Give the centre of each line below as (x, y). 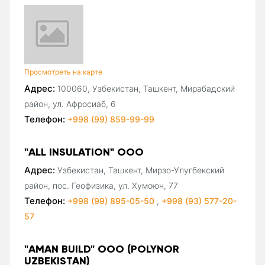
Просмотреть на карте (63, 72)
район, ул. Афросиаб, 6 (70, 104)
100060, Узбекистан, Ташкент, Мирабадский (146, 88)
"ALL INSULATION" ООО (84, 151)
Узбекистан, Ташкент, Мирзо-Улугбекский (141, 170)
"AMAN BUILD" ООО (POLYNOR (102, 248)
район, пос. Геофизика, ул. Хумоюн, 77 (101, 185)
